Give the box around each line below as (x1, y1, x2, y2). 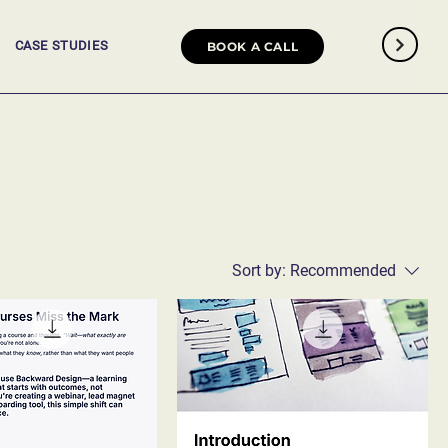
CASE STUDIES (14, 38, 109, 53)
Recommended (290, 261, 396, 280)
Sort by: (232, 261, 286, 280)
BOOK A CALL (206, 39, 299, 54)
